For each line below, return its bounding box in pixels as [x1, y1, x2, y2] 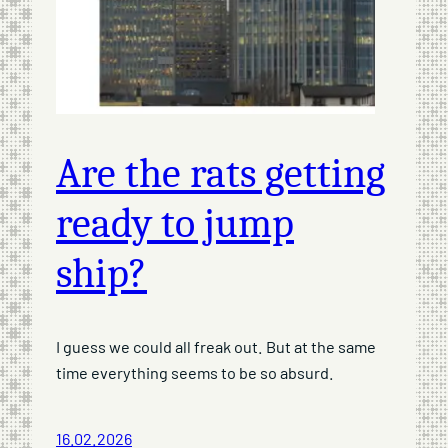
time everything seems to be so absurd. [56, 363, 334, 382]
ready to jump [56, 199, 294, 249]
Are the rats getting [56, 149, 385, 199]
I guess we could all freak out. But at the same [56, 337, 376, 356]
